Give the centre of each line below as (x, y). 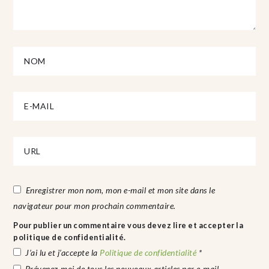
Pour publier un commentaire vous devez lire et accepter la (128, 225)
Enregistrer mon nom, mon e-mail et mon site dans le (120, 190)
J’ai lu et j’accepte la (63, 252)
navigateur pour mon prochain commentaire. (95, 205)
